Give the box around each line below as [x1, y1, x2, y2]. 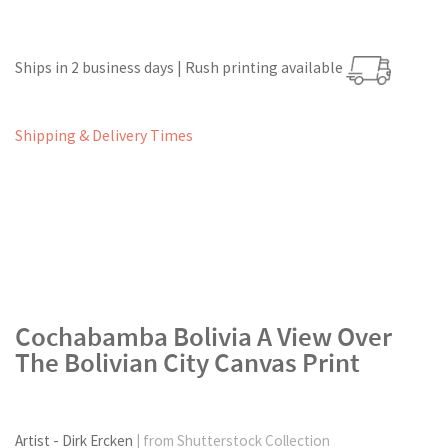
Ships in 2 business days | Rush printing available [15, 58, 346, 78]
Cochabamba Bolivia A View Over [15, 320, 392, 354]
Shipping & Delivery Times [15, 125, 193, 145]
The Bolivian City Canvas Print [15, 346, 360, 380]
